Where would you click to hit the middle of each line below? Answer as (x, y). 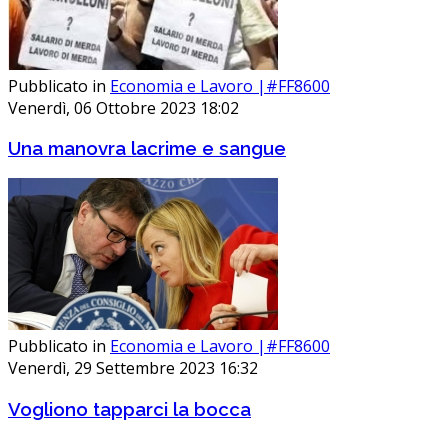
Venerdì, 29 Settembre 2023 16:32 (133, 368)
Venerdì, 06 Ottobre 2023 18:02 (123, 107)
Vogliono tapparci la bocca (129, 408)
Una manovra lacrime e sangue (147, 148)
